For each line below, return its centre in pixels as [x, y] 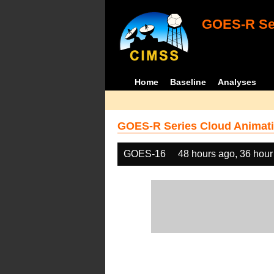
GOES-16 [145, 154]
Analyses [237, 82]
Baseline [188, 82]
